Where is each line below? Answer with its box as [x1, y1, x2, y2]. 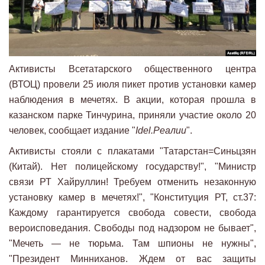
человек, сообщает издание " [9, 125, 135, 136]
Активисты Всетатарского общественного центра [9, 64, 256, 75]
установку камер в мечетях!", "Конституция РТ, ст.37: [9, 192, 256, 203]
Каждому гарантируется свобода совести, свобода [9, 208, 256, 218]
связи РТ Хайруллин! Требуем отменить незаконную [9, 177, 256, 188]
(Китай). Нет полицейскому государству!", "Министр [9, 161, 256, 172]
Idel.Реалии [135, 125, 186, 136]
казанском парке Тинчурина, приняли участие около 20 [9, 110, 256, 121]
